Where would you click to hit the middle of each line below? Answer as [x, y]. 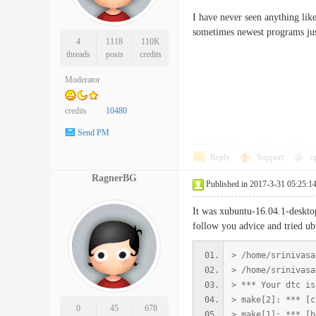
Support [271, 157]
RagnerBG [114, 178]
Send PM [93, 133]
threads [78, 54]
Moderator [83, 80]
